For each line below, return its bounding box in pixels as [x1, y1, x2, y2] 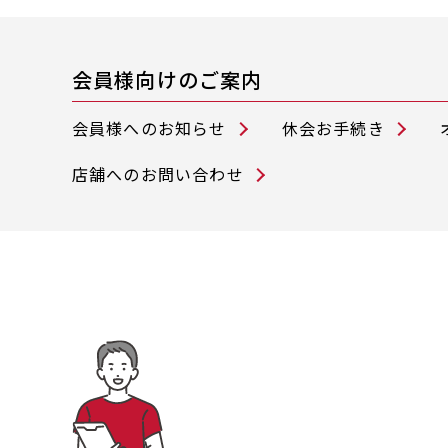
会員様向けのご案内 [71, 65, 263, 95]
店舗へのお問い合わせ [71, 162, 244, 187]
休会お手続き [281, 116, 385, 141]
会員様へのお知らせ [71, 116, 227, 141]
